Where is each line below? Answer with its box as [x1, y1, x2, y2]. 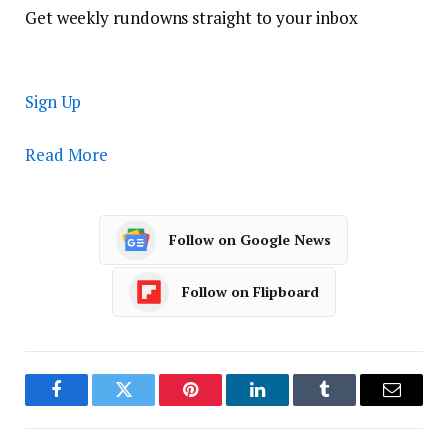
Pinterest [189, 395, 252, 414]
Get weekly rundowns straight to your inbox [25, 5, 358, 29]
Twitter [122, 395, 174, 414]
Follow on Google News [168, 230, 331, 250]
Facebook [55, 395, 125, 414]
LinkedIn [256, 395, 322, 414]
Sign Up [25, 89, 82, 113]
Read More [25, 142, 109, 166]
